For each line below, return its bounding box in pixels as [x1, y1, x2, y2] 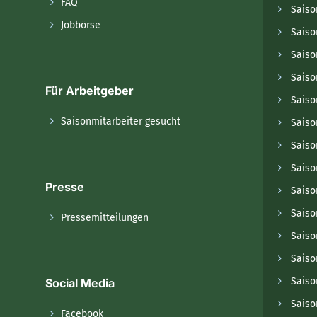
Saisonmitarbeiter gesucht [58, 115, 180, 127]
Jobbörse [58, 18, 100, 31]
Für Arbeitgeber [45, 83, 134, 98]
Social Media [45, 275, 115, 290]
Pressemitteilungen [58, 211, 149, 224]
